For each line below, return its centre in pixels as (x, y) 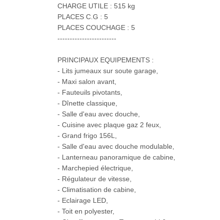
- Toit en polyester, (86, 211)
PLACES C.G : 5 (83, 17)
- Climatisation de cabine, (97, 190)
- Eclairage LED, (83, 201)
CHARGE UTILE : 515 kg (96, 6)
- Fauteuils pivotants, (90, 93)
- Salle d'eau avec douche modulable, (116, 147)
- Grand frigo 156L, (87, 136)
